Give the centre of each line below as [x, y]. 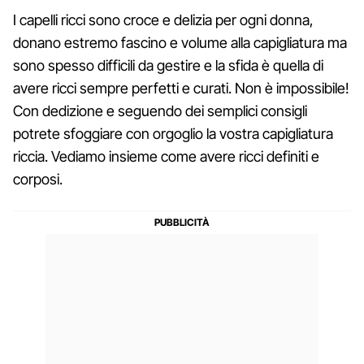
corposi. [38, 179]
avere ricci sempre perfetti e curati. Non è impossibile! [181, 88]
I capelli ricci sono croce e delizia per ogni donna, [163, 19]
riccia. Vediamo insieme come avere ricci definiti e [166, 156]
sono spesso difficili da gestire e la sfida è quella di [168, 65]
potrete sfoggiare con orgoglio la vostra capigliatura [173, 133]
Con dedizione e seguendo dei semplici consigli [160, 110]
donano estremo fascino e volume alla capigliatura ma [180, 42]
